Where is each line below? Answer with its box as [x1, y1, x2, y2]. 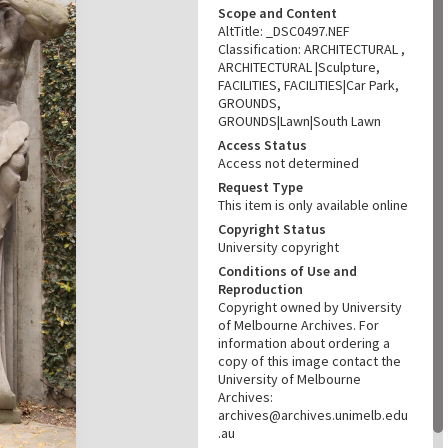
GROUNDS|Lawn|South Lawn [218, 112, 381, 130]
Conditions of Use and [218, 262, 357, 280]
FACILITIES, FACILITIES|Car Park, [218, 76, 399, 94]
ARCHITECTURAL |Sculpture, [218, 58, 380, 76]
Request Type [218, 178, 303, 196]
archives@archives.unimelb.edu [218, 406, 408, 424]
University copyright [218, 238, 339, 256]
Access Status [218, 136, 307, 154]
